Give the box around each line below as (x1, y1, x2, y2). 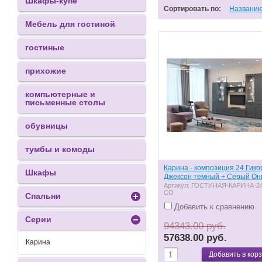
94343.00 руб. (164, 220, 226, 232)
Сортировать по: (164, 4, 221, 13)
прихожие (25, 66, 66, 75)
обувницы (25, 121, 68, 130)
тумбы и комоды (25, 144, 95, 154)
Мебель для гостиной (25, 19, 115, 29)
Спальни (25, 191, 61, 201)
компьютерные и (25, 89, 95, 99)
